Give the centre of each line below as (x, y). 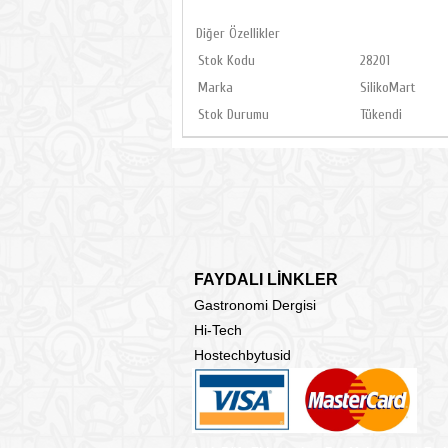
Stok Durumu (233, 114)
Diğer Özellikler (238, 33)
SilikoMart (388, 87)
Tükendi (381, 114)
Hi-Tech (218, 330)
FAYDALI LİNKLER (266, 279)
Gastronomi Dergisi (255, 305)
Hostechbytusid (242, 355)
